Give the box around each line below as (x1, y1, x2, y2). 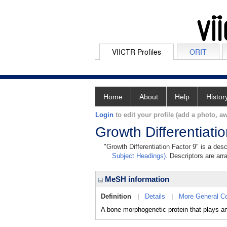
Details (145, 193, 165, 200)
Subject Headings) (112, 152, 166, 160)
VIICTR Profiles (112, 47, 161, 57)
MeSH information (103, 175, 169, 183)
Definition (101, 193, 131, 200)
